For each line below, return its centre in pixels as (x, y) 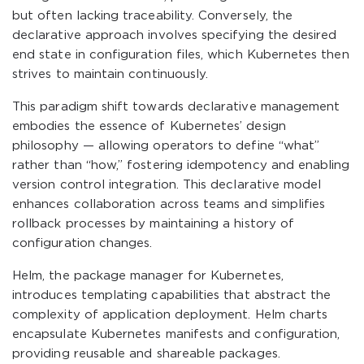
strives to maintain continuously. (110, 74)
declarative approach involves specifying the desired (175, 35)
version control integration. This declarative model (167, 185)
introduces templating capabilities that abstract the (172, 295)
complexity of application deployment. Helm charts (170, 315)
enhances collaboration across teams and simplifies (169, 204)
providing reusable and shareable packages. (146, 354)
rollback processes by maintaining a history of (154, 224)
